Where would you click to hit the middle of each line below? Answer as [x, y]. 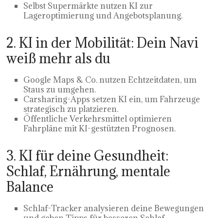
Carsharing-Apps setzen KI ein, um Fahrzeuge [112, 99]
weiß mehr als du [59, 58]
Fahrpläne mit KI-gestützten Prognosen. [100, 128]
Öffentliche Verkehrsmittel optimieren [98, 118]
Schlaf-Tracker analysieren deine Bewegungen [114, 208]
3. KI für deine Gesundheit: [88, 155]
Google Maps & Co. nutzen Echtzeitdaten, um [110, 80]
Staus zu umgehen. [60, 89]
